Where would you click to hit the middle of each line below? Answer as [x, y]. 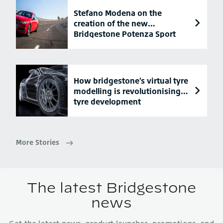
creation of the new [111, 23]
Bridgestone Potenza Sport [125, 34]
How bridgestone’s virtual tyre [131, 80]
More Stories [38, 142]
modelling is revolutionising [127, 91]
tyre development [107, 101]
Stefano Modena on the [118, 13]
